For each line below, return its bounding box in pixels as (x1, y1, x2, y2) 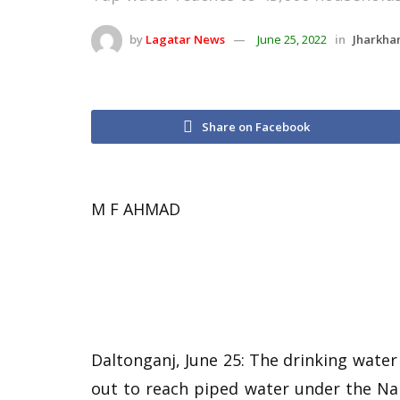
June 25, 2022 (257, 30, 327, 47)
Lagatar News (146, 30, 225, 47)
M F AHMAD (91, 197, 180, 220)
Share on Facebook (202, 118, 310, 135)
